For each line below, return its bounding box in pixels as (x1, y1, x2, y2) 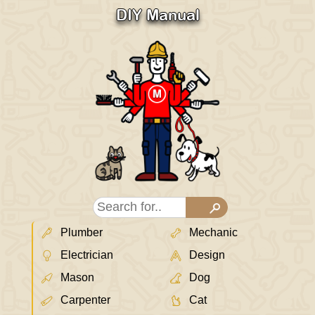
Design (188, 248, 225, 261)
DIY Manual (115, 6, 200, 25)
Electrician (60, 248, 113, 261)
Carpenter (60, 293, 110, 306)
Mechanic (188, 226, 238, 238)
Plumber (60, 226, 103, 238)
